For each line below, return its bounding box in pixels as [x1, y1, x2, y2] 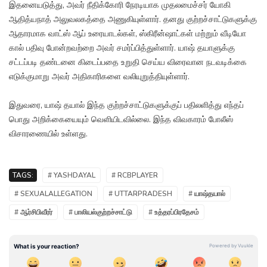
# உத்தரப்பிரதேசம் [148, 207, 199, 218]
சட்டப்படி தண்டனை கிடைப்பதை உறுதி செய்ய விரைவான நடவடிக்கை [9, 57, 247, 69]
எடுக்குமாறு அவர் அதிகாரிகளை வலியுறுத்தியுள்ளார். [9, 71, 190, 83]
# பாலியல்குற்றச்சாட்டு [69, 207, 132, 218]
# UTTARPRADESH [108, 189, 172, 199]
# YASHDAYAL [48, 170, 95, 181]
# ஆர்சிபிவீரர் [14, 207, 52, 218]
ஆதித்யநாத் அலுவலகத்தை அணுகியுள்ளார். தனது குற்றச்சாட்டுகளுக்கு [9, 14, 257, 26]
